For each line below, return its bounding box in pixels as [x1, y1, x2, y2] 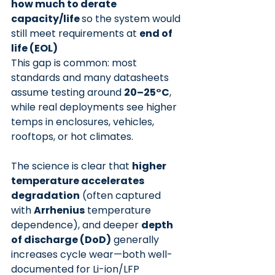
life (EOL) [11, 41, 58, 55]
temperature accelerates [11, 174, 146, 188]
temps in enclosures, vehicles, [11, 115, 157, 129]
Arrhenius [34, 203, 85, 217]
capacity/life [11, 12, 82, 26]
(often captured [80, 188, 163, 203]
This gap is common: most [11, 56, 139, 70]
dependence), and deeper [11, 218, 141, 232]
